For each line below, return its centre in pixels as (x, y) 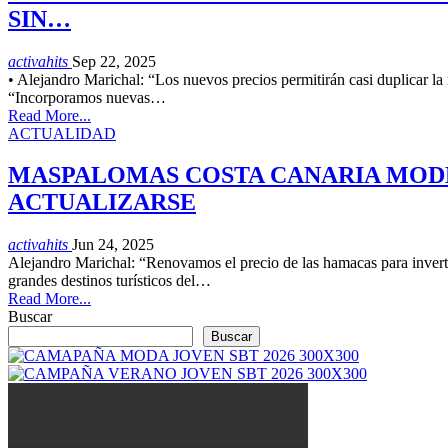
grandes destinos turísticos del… (109, 281)
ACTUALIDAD (62, 133)
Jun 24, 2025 (113, 245)
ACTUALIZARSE (102, 202)
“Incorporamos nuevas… (87, 97)
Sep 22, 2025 (114, 61)
